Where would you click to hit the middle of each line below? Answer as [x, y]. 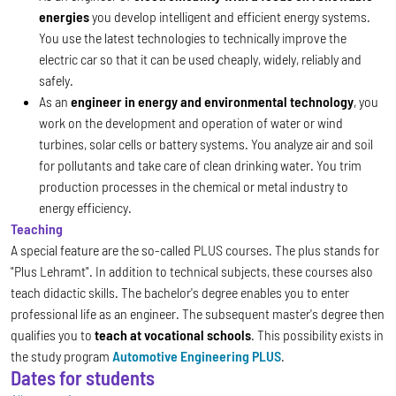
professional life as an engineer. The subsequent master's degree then [198, 314]
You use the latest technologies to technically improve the [193, 38]
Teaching [37, 229]
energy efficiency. [85, 208]
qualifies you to [53, 335]
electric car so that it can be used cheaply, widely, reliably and [200, 59]
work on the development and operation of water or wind [191, 123]
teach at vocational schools [173, 335]
